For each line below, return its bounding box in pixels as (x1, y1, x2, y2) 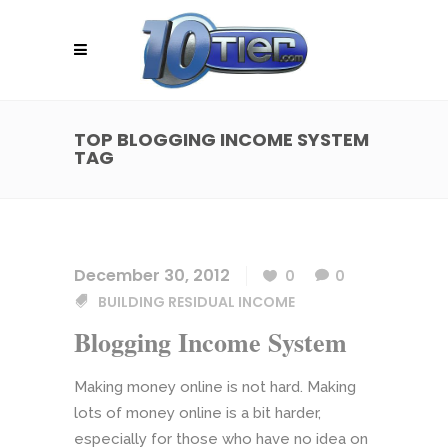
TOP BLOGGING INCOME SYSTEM (74, 127, 369, 152)
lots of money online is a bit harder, (74, 404, 321, 422)
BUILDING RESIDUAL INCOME (98, 292, 295, 312)
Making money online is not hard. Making (74, 378, 356, 396)
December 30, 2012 (74, 264, 230, 287)
